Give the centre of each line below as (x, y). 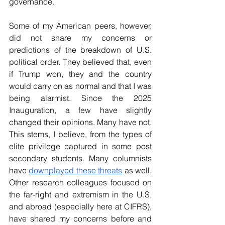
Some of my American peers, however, (80, 26)
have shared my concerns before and (80, 218)
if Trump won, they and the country (80, 74)
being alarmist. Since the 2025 (80, 98)
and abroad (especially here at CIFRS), (80, 206)
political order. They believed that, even (80, 62)
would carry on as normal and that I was (80, 86)
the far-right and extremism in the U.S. (80, 194)
